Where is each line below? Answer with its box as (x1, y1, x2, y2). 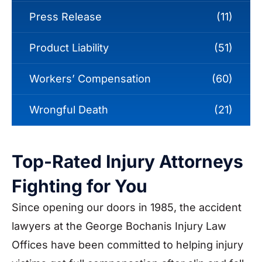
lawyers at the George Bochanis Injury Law (12, 219, 226, 232)
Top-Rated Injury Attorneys (12, 150, 243, 172)
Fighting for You (12, 175, 147, 196)
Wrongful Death (29, 103, 108, 116)
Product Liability (29, 41, 109, 54)
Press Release (29, 10, 102, 23)
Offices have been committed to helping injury (12, 238, 243, 251)
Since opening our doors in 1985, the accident (12, 201, 242, 213)
